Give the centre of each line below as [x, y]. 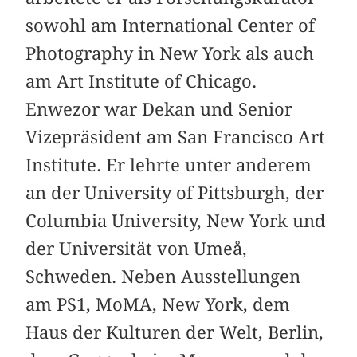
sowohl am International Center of [171, 26]
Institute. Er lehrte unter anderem [169, 165]
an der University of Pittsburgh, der [175, 193]
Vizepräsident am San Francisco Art [176, 137]
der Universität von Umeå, [137, 249]
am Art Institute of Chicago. [141, 82]
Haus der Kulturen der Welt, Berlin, [175, 333]
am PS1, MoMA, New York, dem [158, 305]
